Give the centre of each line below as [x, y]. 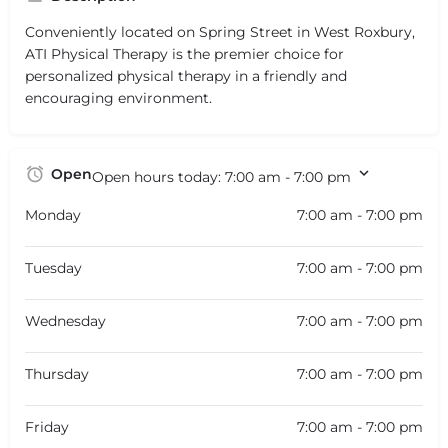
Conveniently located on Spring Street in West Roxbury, [220, 31]
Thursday [57, 373]
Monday [53, 214]
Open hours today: [158, 176]
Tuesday [53, 267]
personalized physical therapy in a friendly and [186, 75]
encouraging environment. [118, 97]
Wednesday [65, 320]
